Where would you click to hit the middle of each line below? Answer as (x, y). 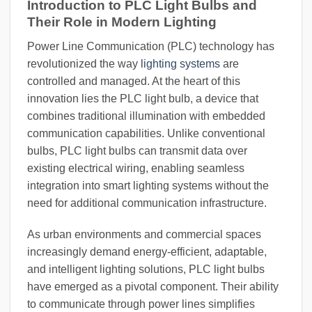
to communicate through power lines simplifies (141, 304)
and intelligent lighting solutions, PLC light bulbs (146, 270)
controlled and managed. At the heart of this (134, 81)
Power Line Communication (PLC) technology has (151, 46)
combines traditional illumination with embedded (146, 116)
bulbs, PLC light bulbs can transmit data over (137, 150)
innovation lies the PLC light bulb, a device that (143, 98)
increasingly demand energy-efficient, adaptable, (147, 252)
